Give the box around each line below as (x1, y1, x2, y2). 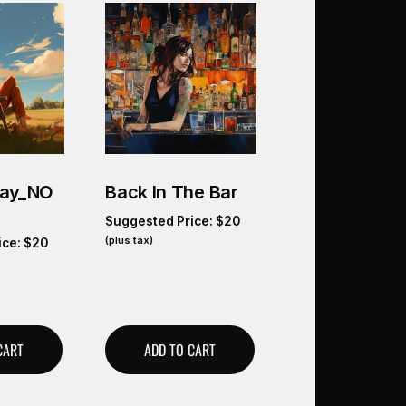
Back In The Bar (105, 180, 238, 203)
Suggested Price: (105, 213, 217, 228)
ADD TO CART (144, 338, 217, 361)
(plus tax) (105, 233, 154, 246)
